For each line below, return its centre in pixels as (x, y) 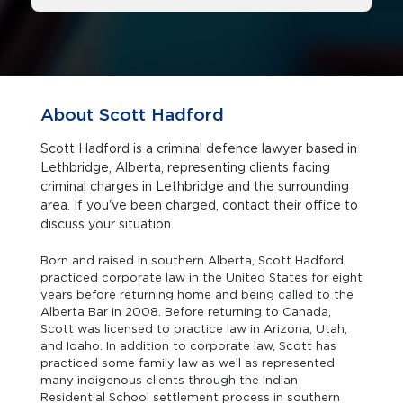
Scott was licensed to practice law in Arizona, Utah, (194, 329)
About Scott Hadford (132, 115)
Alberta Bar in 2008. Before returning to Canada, (186, 312)
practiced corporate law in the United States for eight (201, 278)
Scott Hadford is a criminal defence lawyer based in (199, 148)
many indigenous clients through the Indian (169, 380)
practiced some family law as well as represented (188, 363)
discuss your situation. (107, 224)
